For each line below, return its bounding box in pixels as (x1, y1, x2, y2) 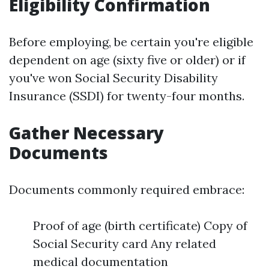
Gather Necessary (9, 121, 164, 144)
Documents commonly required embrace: (9, 182, 244, 197)
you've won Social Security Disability (9, 70, 218, 85)
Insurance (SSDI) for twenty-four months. (9, 88, 244, 103)
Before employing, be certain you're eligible (9, 34, 253, 49)
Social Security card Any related (33, 236, 216, 251)
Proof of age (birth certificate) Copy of (33, 218, 247, 233)
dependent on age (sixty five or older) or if (9, 52, 246, 67)
